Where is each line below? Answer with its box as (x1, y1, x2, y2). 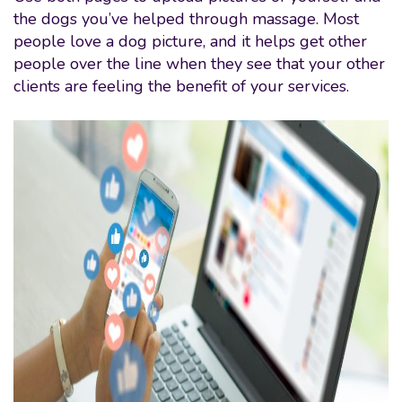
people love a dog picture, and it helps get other (13, 31, 367, 52)
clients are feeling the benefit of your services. (13, 75, 349, 97)
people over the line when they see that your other (13, 53, 385, 74)
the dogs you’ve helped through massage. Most (13, 8, 359, 30)
